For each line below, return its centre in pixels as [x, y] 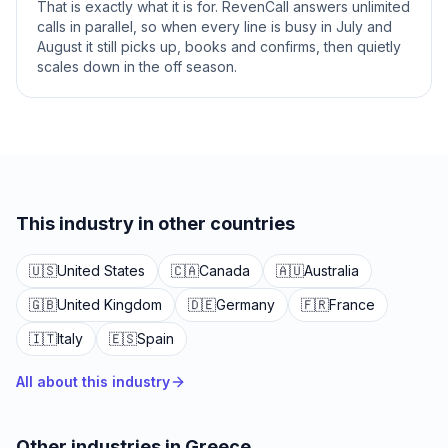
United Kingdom [109, 304]
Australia [331, 270]
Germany [245, 304]
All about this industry [93, 381]
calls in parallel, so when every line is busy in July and [214, 26]
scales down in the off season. [137, 66]
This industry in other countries [155, 223]
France [352, 304]
